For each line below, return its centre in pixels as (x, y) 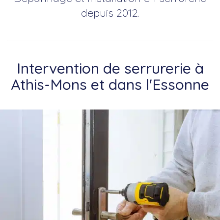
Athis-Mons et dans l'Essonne (110, 84)
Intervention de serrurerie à (110, 68)
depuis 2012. (110, 13)
